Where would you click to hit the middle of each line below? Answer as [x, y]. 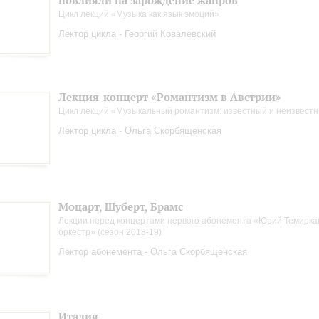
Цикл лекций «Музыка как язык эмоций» [139, 14]
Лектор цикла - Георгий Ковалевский [137, 34]
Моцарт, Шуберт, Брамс [121, 207]
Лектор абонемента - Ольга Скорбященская [153, 252]
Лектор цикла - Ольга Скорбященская [140, 131]
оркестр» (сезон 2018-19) [110, 232]
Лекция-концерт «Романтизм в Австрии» [170, 97]
